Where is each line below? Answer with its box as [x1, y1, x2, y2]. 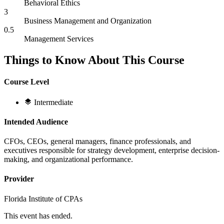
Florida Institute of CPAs [4, 194, 82, 203]
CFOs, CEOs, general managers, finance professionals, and [4, 137, 191, 146]
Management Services [24, 34, 93, 43]
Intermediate [34, 97, 73, 106]
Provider [4, 174, 34, 183]
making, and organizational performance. [4, 155, 133, 164]
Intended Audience [4, 117, 68, 126]
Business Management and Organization [24, 16, 151, 25]
